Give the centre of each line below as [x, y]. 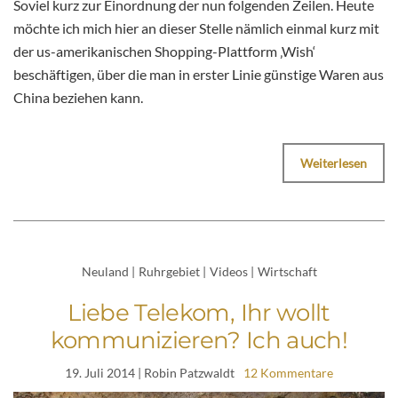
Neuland [105, 271]
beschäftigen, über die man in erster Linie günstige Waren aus [199, 74]
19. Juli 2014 [100, 373]
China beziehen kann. [78, 97]
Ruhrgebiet [169, 271]
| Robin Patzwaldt [185, 373]
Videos [228, 271]
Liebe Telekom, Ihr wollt [199, 313]
